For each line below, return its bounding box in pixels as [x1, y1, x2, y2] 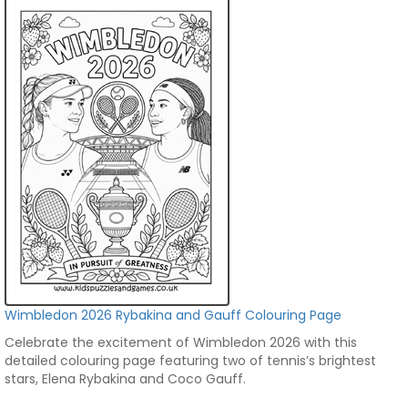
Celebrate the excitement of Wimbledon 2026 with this [5, 333, 357, 352]
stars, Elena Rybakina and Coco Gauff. [5, 370, 246, 388]
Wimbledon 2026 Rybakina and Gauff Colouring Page [5, 306, 342, 324]
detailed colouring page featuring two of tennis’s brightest [5, 352, 376, 370]
